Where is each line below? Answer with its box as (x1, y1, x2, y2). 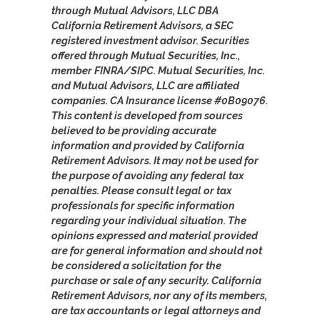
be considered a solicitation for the (51, 259, 221, 271)
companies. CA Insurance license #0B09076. (51, 94, 268, 106)
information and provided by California (51, 139, 244, 151)
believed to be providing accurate (51, 124, 216, 136)
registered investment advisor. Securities (51, 34, 249, 46)
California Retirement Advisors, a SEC (51, 19, 234, 31)
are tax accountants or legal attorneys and (51, 304, 261, 316)
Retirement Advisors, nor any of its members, (51, 289, 267, 301)
